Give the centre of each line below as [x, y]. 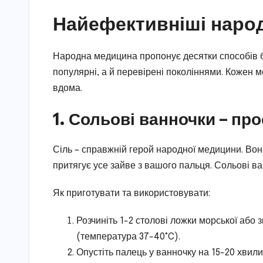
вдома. [68, 88]
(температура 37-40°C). [128, 237]
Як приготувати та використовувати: [131, 194]
